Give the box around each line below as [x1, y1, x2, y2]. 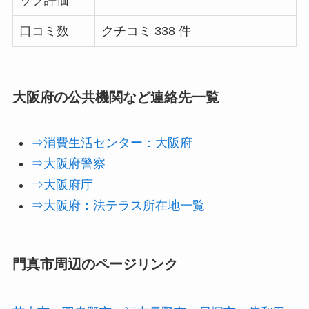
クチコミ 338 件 [101, 24, 191, 39]
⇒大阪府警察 [30, 157, 106, 171]
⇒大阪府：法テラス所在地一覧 [30, 199, 205, 213]
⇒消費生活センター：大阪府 [30, 135, 192, 150]
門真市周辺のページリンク [12, 257, 178, 272]
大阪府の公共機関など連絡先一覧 [12, 89, 219, 105]
